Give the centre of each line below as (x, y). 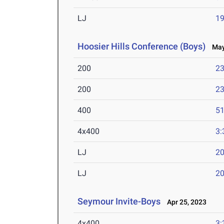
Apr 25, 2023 (185, 202)
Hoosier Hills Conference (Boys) (142, 46)
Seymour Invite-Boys (119, 201)
